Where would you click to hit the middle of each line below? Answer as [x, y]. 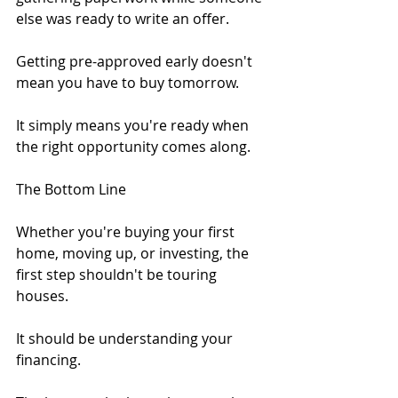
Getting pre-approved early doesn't [136, 61]
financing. [48, 359]
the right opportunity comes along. [133, 146]
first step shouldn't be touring [118, 274]
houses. [42, 295]
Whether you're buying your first [127, 231]
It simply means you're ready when [134, 125]
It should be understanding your [126, 338]
